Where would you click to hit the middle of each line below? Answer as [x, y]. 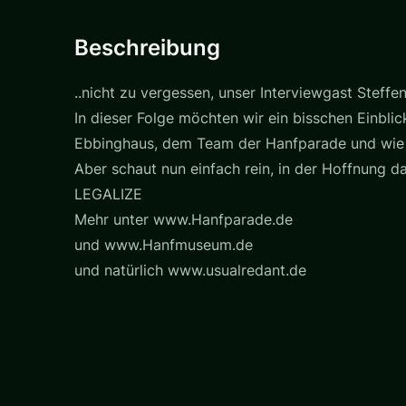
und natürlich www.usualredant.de [190, 270]
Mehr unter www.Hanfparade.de [184, 219]
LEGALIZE [108, 193]
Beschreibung [147, 47]
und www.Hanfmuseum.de [164, 244]
